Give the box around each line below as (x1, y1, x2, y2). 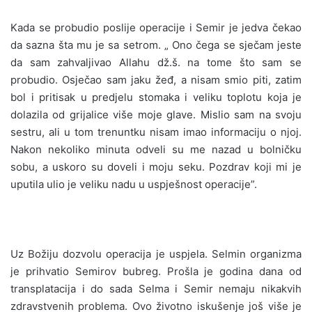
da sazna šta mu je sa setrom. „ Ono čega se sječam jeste (10, 38, 302, 52)
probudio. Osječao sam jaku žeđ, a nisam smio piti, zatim (10, 72, 302, 86)
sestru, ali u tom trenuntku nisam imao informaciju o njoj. (10, 125, 302, 139)
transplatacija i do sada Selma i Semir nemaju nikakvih (10, 281, 302, 295)
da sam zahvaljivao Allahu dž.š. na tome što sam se (10, 55, 302, 69)
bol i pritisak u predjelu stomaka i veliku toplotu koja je (10, 90, 302, 104)
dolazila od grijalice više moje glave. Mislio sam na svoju (10, 107, 302, 121)
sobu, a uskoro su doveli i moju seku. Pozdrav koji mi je (10, 159, 302, 173)
